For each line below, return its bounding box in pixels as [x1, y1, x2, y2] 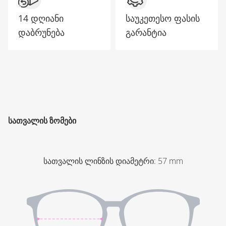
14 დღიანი [18, 12, 64, 24]
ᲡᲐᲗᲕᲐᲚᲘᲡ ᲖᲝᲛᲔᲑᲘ [8, 115, 76, 126]
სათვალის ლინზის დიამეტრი [43, 155, 154, 166]
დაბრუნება [18, 26, 65, 38]
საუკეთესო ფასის [126, 12, 200, 24]
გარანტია [126, 26, 166, 38]
